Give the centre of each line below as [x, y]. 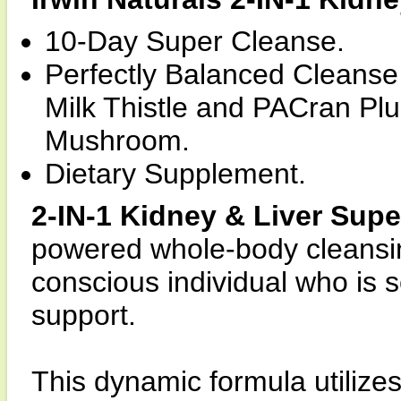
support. [84, 315]
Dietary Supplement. [175, 174]
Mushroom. [117, 141]
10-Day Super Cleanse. [195, 41]
